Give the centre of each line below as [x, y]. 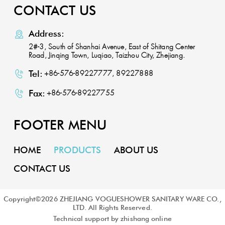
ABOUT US [136, 150]
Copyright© [23, 198]
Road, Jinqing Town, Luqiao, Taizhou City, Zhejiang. [107, 55]
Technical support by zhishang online [113, 218]
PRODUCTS [78, 150]
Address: [46, 33]
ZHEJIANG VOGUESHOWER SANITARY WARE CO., [139, 198]
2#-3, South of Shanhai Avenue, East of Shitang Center [112, 47]
